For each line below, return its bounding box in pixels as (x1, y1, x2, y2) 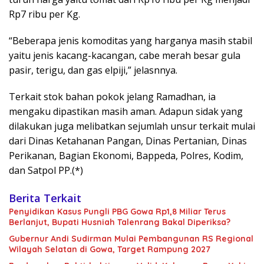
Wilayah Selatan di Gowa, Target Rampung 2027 (9, 244, 210, 255)
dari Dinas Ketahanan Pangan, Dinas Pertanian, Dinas (9, 134, 247, 148)
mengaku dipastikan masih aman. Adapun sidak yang (9, 105, 243, 118)
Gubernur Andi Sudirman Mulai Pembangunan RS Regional (9, 233, 253, 245)
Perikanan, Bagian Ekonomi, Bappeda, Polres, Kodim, (9, 149, 243, 163)
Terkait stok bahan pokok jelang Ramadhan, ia (9, 90, 216, 104)
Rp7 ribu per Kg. (9, 8, 80, 21)
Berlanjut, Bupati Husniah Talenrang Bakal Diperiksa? (9, 217, 230, 228)
